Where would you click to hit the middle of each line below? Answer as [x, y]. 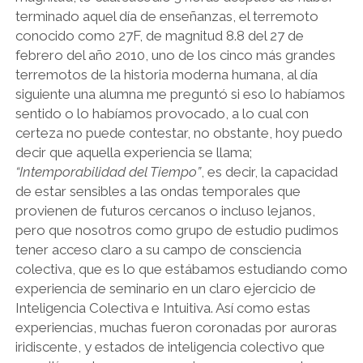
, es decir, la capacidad [269, 172]
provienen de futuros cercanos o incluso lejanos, [165, 211]
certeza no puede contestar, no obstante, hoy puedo [179, 133]
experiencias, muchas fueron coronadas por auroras [176, 327]
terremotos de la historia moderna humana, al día [166, 75]
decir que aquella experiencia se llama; [133, 152]
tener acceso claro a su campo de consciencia [158, 250]
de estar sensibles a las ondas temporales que [158, 191]
